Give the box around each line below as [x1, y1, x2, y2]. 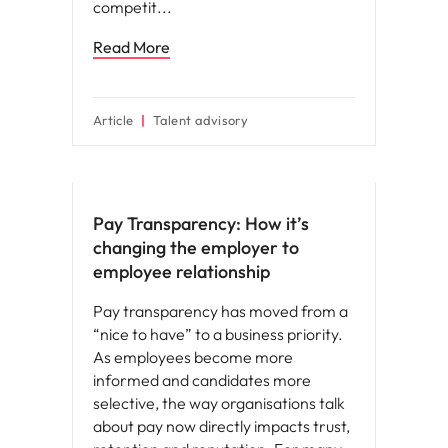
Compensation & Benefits [84, 157, 218, 172]
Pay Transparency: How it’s [93, 212, 309, 235]
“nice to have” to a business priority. [93, 324, 343, 344]
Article [93, 112, 134, 128]
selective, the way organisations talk [93, 393, 345, 413]
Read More [93, 37, 170, 57]
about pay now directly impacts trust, [93, 416, 350, 436]
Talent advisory [153, 112, 248, 128]
